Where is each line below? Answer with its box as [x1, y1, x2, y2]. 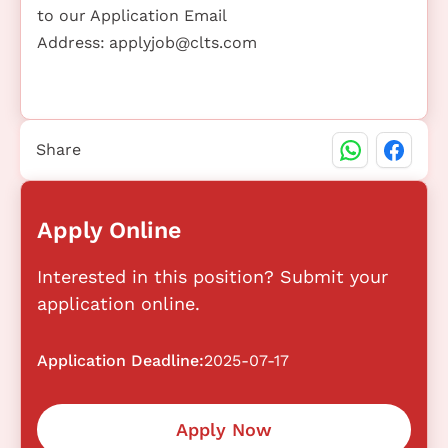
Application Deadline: [37, 351, 204, 371]
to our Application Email [37, 6, 226, 26]
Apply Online [37, 216, 181, 245]
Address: [37, 33, 105, 53]
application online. [37, 293, 200, 315]
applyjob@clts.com [109, 33, 257, 53]
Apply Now [176, 419, 272, 441]
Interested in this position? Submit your [37, 266, 388, 288]
